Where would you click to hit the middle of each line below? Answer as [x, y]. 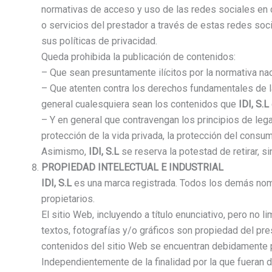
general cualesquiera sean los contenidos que [140, 104]
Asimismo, [65, 152]
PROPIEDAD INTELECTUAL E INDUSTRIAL [132, 168]
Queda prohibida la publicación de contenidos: [138, 57]
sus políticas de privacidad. [99, 41]
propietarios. [68, 199]
